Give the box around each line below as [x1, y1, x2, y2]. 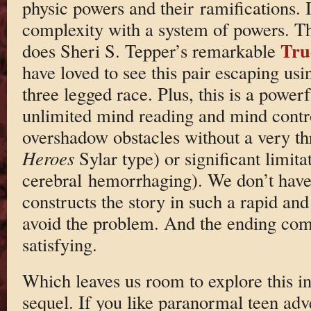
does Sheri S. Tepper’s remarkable [22, 37, 280, 62]
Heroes [22, 145, 74, 170]
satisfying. [22, 231, 97, 256]
